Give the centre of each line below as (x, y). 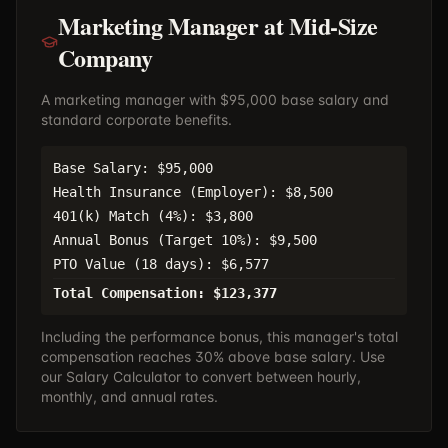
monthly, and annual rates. (129, 396)
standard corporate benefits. (136, 119)
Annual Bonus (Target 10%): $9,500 (185, 240)
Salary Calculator (123, 376)
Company (105, 57)
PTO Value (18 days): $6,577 (161, 264)
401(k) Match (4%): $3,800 (153, 216)
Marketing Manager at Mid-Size (217, 25)
